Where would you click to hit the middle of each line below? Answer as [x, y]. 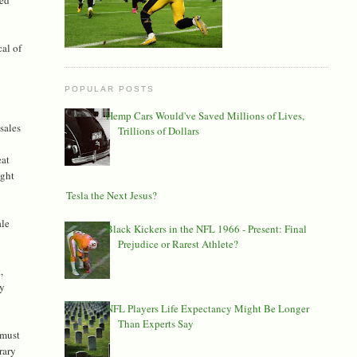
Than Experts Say [155, 324]
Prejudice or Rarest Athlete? [178, 243]
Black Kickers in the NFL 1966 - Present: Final [206, 228]
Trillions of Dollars [158, 130]
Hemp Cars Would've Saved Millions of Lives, [205, 115]
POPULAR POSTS [109, 88]
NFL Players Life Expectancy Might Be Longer [207, 309]
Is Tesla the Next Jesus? [106, 195]
